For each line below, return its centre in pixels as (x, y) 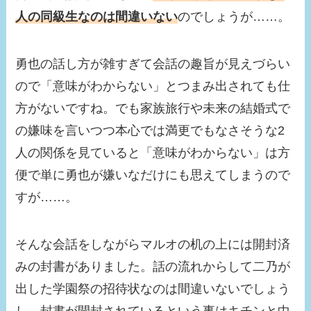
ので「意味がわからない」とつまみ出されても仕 (153, 86)
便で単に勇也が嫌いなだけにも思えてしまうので (153, 175)
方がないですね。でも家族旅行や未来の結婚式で (153, 109)
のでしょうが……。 (234, 17)
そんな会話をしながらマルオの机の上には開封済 (153, 245)
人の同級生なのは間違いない (97, 17)
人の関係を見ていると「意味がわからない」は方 (153, 153)
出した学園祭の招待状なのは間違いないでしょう (153, 289)
